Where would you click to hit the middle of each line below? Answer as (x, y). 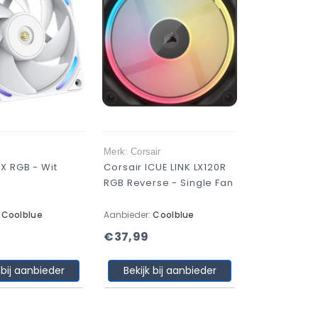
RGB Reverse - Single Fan (169, 183)
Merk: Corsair (132, 152)
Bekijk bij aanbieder (170, 270)
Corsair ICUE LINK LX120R (165, 167)
